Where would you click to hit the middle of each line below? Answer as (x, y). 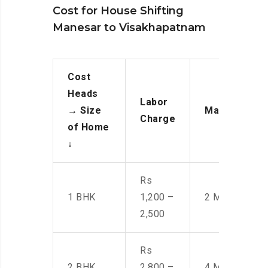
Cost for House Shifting (118, 11)
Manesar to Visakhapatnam (129, 28)
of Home (89, 127)
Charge (158, 119)
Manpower (230, 111)
